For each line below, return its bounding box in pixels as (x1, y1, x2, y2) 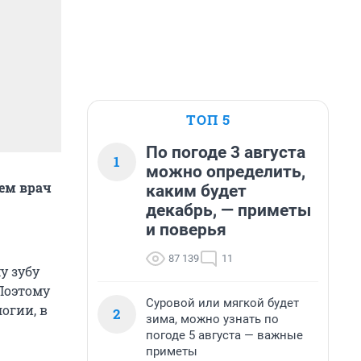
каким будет (146, 181, 247, 201)
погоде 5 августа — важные (146, 328, 303, 342)
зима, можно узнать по (146, 312, 279, 326)
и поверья (146, 220, 226, 239)
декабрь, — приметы (146, 201, 311, 220)
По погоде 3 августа (146, 143, 305, 162)
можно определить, (146, 162, 305, 181)
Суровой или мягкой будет (146, 296, 299, 310)
